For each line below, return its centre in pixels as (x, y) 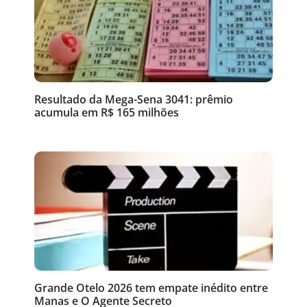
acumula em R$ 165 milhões (107, 112)
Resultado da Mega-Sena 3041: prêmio (134, 99)
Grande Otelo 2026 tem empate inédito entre (151, 287)
